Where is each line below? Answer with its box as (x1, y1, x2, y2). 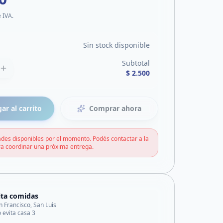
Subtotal (122, 58, 150, 68)
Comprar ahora (89, 104, 142, 113)
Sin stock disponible (83, 40, 150, 50)
